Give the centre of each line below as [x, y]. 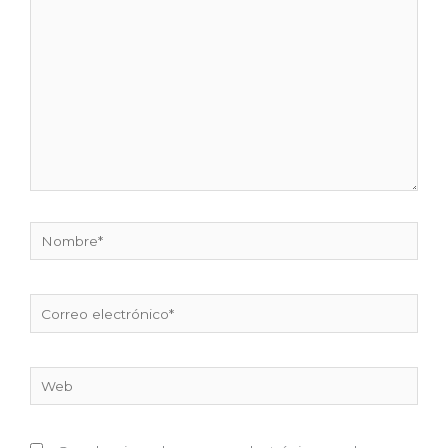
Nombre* [60, 232]
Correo [52, 305]
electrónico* [70, 330]
